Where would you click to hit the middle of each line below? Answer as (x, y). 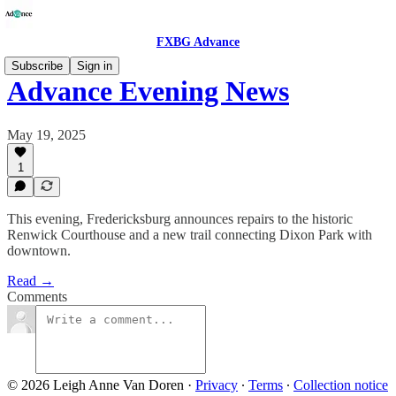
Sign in (95, 66)
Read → (30, 281)
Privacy (217, 385)
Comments (37, 297)
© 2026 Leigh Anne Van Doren (95, 385)
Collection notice (341, 385)
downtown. (39, 251)
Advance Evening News (148, 91)
